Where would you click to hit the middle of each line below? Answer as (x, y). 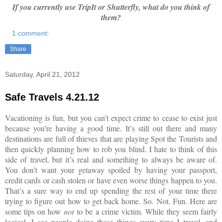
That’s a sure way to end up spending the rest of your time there (111, 190)
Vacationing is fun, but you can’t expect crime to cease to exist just (111, 117)
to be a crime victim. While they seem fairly (146, 211)
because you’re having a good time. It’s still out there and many (111, 128)
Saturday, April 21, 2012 (42, 75)
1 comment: (31, 33)
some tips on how (35, 211)
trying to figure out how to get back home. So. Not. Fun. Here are (111, 201)
